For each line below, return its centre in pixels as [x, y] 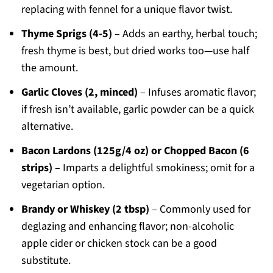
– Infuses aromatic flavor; [197, 93]
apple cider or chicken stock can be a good [119, 244]
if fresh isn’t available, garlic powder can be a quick [137, 110]
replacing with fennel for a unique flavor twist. [126, 10]
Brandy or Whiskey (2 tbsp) [85, 210]
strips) [37, 168]
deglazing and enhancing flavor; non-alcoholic [127, 227]
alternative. [47, 127]
